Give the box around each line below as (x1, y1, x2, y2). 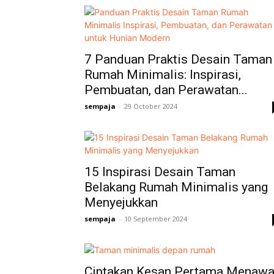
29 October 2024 (124, 101, 177, 111)
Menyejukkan (84, 194, 158, 210)
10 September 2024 (124, 213, 187, 223)
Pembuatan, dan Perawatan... (84, 82, 248, 97)
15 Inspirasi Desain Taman (84, 164, 235, 179)
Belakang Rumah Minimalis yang (84, 179, 268, 194)
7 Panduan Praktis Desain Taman (84, 51, 272, 67)
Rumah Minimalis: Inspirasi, (84, 67, 241, 82)
